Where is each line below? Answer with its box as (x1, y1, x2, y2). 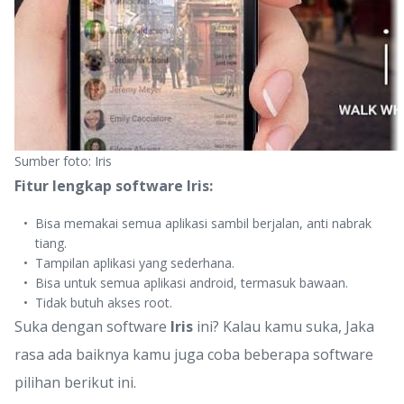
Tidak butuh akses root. (35, 294, 173, 311)
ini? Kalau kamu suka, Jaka (193, 317, 374, 336)
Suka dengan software (14, 317, 170, 336)
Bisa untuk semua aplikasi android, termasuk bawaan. (35, 274, 349, 291)
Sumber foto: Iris (14, 152, 112, 170)
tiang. (35, 234, 67, 252)
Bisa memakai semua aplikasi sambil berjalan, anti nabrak (35, 215, 372, 232)
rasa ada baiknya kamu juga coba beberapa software (14, 344, 373, 364)
